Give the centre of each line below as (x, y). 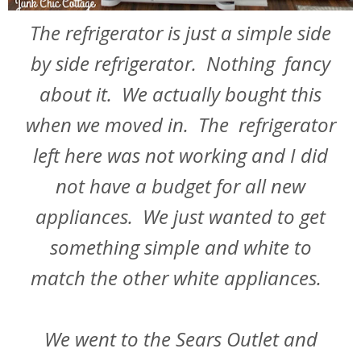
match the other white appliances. (180, 278)
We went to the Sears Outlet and (180, 339)
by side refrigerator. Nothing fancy (180, 64)
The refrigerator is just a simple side (180, 33)
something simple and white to (180, 247)
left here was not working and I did (180, 156)
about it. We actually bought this (180, 94)
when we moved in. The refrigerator (180, 125)
